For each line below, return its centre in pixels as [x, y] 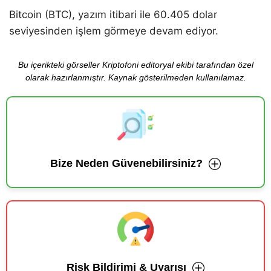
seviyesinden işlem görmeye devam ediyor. [114, 31]
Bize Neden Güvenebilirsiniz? [126, 164]
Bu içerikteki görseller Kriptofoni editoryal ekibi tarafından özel [135, 65]
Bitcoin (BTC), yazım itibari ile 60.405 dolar [113, 15]
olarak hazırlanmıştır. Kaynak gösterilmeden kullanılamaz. [135, 78]
